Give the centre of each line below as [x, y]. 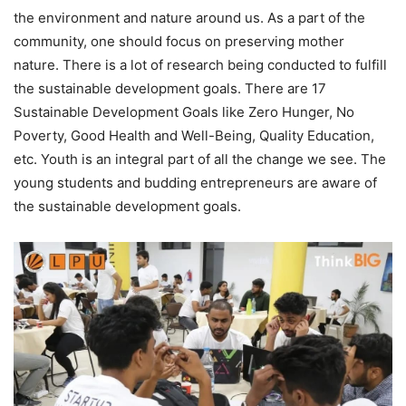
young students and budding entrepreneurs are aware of [195, 182]
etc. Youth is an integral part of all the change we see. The [200, 159]
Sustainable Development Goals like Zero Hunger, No [184, 111]
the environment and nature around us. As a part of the [189, 17]
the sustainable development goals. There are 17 [170, 88]
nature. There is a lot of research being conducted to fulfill [200, 64]
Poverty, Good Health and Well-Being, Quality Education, [194, 135]
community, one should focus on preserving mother [179, 41]
